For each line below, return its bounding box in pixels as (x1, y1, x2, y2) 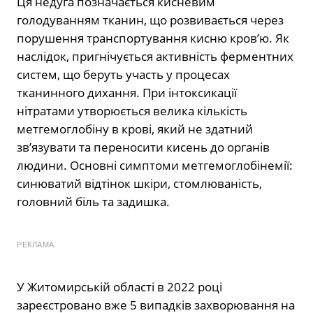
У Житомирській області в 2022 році (17, 278, 222, 295)
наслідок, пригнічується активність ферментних (17, 48, 293, 64)
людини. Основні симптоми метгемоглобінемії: (17, 156, 293, 173)
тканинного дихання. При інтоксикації (17, 84, 237, 101)
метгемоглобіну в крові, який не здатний (17, 120, 253, 137)
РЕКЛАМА (17, 240, 54, 249)
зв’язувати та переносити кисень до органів (17, 138, 270, 155)
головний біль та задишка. (17, 193, 170, 210)
